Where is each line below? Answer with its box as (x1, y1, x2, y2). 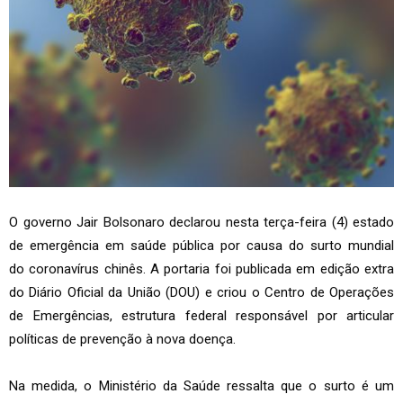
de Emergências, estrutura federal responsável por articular (9, 307, 394, 324)
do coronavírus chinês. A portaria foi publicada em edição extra (9, 260, 394, 277)
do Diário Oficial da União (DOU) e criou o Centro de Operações (9, 283, 394, 300)
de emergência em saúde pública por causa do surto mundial (9, 237, 394, 254)
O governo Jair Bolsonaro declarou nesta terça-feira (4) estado (9, 213, 394, 230)
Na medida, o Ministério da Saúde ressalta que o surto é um (9, 377, 394, 394)
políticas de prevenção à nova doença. (9, 330, 236, 347)
